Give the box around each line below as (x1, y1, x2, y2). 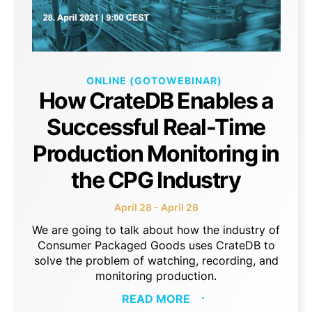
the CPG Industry (71, 166, 241, 194)
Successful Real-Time (47, 113, 265, 141)
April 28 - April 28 (114, 201, 198, 213)
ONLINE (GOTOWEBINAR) (86, 74, 222, 86)
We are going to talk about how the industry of (32, 222, 280, 237)
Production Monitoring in (33, 139, 279, 167)
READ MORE (122, 291, 190, 306)
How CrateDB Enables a (38, 86, 274, 114)
